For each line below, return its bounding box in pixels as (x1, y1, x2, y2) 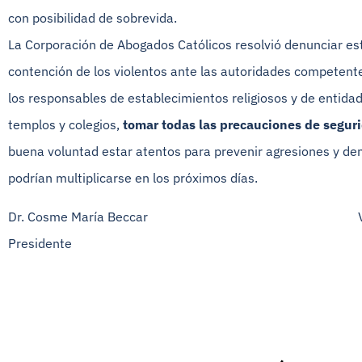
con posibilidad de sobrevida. (8, 10, 177, 27)
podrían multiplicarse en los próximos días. (8, 170, 258, 187)
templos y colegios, (8, 116, 123, 133)
